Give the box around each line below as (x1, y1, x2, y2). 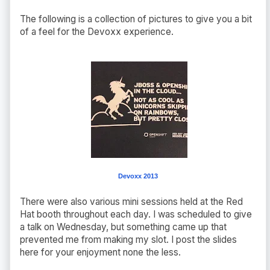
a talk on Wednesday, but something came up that (20, 221, 227, 233)
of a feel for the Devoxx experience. (20, 25, 174, 37)
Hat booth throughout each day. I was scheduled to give (20, 208, 252, 220)
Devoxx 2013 (118, 172, 158, 180)
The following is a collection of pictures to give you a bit (20, 13, 252, 25)
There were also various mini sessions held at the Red (20, 195, 243, 207)
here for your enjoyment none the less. (20, 246, 181, 258)
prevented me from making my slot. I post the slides (20, 233, 237, 245)
